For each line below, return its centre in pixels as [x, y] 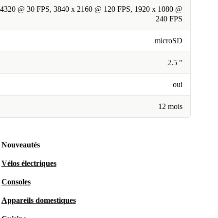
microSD [169, 41]
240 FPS [169, 19]
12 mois [170, 107]
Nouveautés [20, 145]
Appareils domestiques [38, 200]
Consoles [16, 182]
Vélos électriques [29, 163]
